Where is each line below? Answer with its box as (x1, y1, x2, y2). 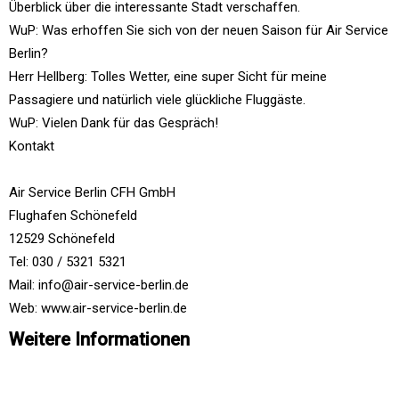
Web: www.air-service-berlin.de (9, 299, 187, 316)
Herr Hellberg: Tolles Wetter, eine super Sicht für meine (9, 68, 327, 85)
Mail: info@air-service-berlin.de (9, 276, 189, 293)
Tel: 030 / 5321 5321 (9, 253, 126, 270)
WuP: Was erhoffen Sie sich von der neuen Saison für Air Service (9, 21, 388, 38)
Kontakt (9, 137, 54, 154)
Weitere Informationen (9, 328, 190, 350)
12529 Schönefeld (9, 230, 115, 247)
